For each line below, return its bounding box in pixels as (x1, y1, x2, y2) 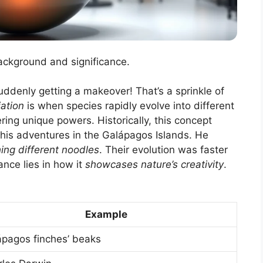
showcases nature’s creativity (85, 159, 224, 171)
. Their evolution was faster (99, 144, 228, 156)
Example (85, 208, 127, 220)
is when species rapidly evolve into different (24, 100, 234, 112)
